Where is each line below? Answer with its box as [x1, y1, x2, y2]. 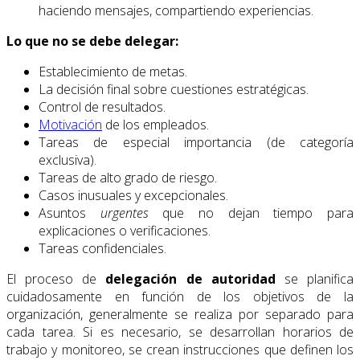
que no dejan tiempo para [148, 203, 354, 222]
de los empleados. [102, 115, 209, 133]
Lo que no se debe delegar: [6, 31, 178, 50]
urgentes [100, 203, 149, 222]
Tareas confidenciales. [39, 239, 166, 257]
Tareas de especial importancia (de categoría [39, 133, 354, 151]
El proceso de [6, 269, 106, 288]
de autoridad [186, 269, 276, 288]
